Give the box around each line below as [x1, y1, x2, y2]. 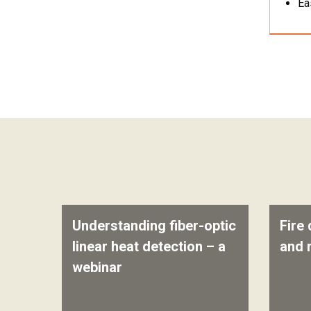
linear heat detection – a [72, 238, 226, 255]
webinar [72, 259, 122, 276]
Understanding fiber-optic [72, 217, 236, 234]
